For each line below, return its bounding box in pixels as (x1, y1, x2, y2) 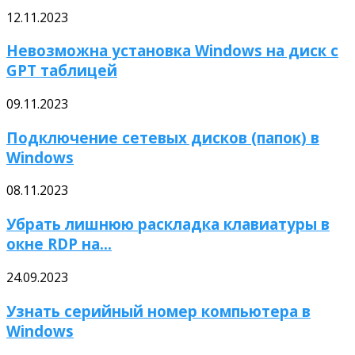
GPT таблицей (6, 60, 117, 81)
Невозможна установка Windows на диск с (6, 40, 338, 61)
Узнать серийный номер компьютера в (6, 300, 311, 321)
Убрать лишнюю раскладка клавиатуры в (6, 214, 330, 235)
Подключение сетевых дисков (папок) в (6, 127, 319, 147)
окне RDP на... (6, 234, 112, 254)
